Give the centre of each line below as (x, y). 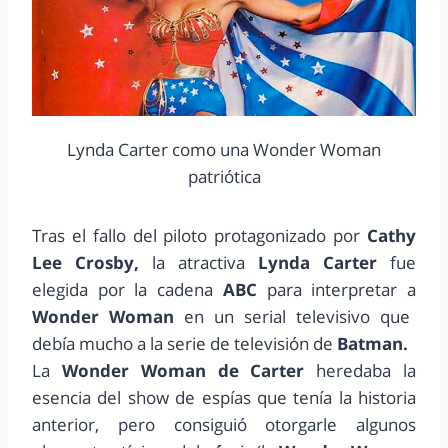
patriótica (224, 177)
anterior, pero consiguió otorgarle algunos (224, 425)
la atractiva (198, 263)
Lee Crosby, (85, 263)
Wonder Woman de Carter (177, 371)
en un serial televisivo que (297, 317)
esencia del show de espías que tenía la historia (224, 398)
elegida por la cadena (127, 290)
